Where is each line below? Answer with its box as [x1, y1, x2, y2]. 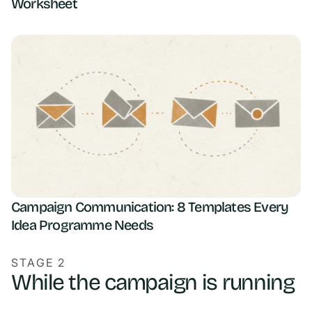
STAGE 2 [11, 255, 65, 270]
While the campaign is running [11, 268, 295, 296]
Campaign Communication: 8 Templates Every [11, 198, 289, 215]
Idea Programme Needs [11, 216, 153, 233]
